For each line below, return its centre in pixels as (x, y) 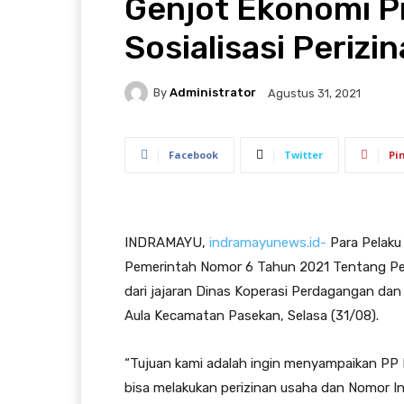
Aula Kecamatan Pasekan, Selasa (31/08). (252, 315)
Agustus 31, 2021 (314, 93)
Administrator (213, 93)
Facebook (193, 154)
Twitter (303, 154)
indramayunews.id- (268, 242)
